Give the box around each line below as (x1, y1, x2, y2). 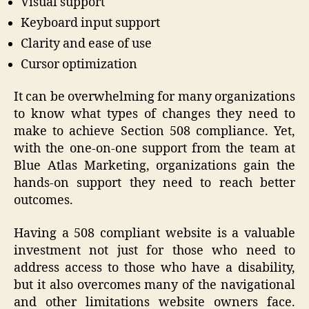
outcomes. (14, 192, 73, 209)
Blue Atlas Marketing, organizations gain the (14, 158, 295, 175)
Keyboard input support (21, 14, 160, 31)
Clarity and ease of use (21, 35, 152, 52)
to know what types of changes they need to (14, 106, 295, 123)
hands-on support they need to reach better (14, 175, 295, 192)
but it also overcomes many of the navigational (14, 277, 295, 293)
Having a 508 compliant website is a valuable (14, 225, 295, 241)
